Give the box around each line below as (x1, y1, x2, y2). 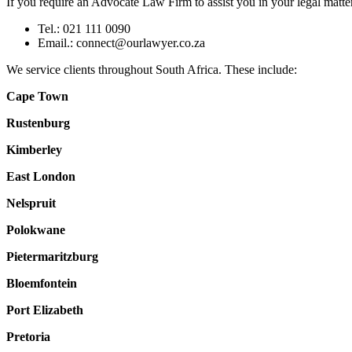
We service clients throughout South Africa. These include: (6, 63, 297, 77)
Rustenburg (6, 116, 70, 130)
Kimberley (6, 143, 62, 157)
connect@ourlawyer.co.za (76, 36, 205, 50)
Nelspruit (6, 196, 56, 211)
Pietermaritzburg (6, 250, 98, 264)
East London (6, 170, 75, 184)
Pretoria (6, 330, 50, 344)
